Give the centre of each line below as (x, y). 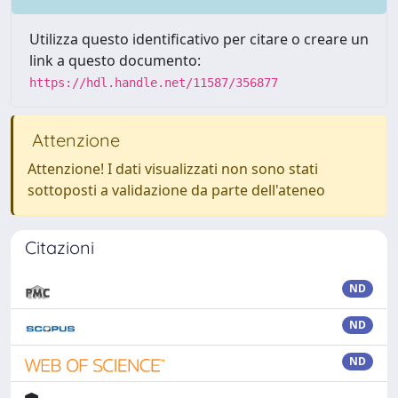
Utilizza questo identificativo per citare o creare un (199, 39)
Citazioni (60, 247)
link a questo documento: (115, 60)
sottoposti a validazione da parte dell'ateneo (176, 190)
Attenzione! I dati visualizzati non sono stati (173, 169)
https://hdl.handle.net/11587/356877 (154, 83)
